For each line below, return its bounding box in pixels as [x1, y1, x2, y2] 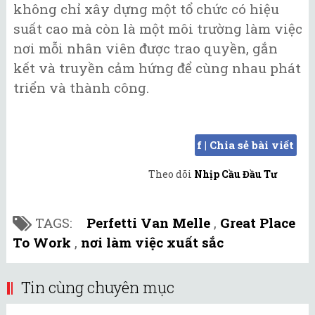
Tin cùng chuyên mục [21, 277, 174, 298]
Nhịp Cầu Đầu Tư [194, 167, 278, 181]
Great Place [220, 214, 295, 232]
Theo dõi [148, 167, 194, 181]
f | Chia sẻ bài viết [197, 138, 294, 153]
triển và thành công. [13, 78, 149, 96]
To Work [13, 233, 71, 252]
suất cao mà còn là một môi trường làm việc [13, 19, 302, 37]
